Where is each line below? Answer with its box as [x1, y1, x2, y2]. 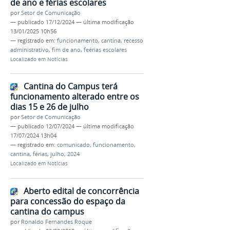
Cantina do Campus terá [24, 81, 118, 92]
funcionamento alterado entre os [10, 91, 139, 103]
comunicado [57, 141, 90, 149]
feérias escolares [84, 46, 127, 53]
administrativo [10, 46, 49, 53]
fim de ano [52, 46, 81, 53]
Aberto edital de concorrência [24, 185, 139, 197]
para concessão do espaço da [10, 196, 125, 207]
